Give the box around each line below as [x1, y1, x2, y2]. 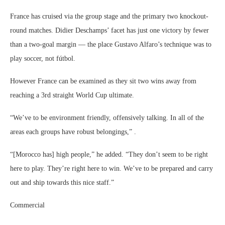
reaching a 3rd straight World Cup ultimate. [10, 91, 134, 99]
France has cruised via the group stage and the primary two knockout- [10, 13, 208, 20]
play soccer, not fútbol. [10, 55, 75, 62]
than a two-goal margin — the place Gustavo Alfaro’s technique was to [10, 41, 211, 48]
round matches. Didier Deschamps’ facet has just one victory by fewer [10, 27, 209, 34]
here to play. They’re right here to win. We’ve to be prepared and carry [10, 165, 213, 172]
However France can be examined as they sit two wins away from [10, 77, 196, 85]
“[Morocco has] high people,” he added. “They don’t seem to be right [10, 151, 208, 158]
